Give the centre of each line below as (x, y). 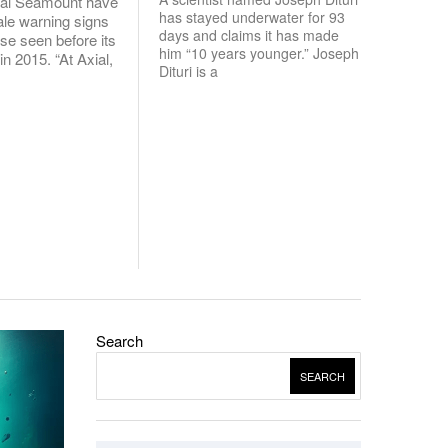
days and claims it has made (249, 35)
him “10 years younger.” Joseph (259, 53)
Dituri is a (188, 71)
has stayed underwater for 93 (252, 17)
